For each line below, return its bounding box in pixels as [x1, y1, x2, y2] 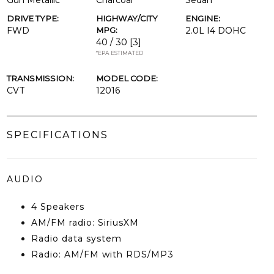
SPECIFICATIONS [6, 129, 108, 141]
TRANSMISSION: [6, 73, 74, 83]
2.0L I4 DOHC [185, 25, 246, 36]
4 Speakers [31, 201, 84, 212]
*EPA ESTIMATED [95, 50, 143, 56]
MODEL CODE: [95, 73, 158, 83]
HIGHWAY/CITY [95, 13, 158, 23]
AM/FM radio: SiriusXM [31, 217, 139, 228]
